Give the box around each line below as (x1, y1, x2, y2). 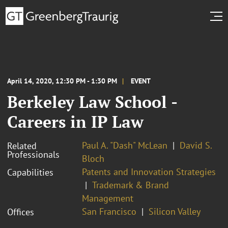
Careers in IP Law (7, 110, 144, 132)
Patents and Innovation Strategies (82, 165, 216, 178)
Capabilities (7, 166, 53, 178)
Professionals (7, 148, 60, 160)
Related (7, 139, 37, 152)
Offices (7, 206, 34, 218)
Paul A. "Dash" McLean (82, 139, 167, 151)
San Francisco (82, 205, 136, 217)
